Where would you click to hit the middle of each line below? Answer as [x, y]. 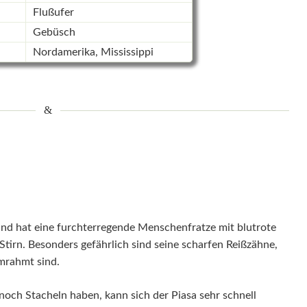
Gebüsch [54, 33]
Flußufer [53, 13]
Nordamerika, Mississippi [93, 52]
